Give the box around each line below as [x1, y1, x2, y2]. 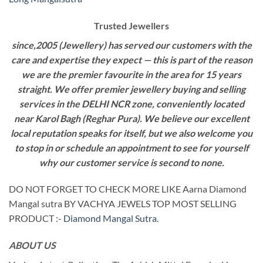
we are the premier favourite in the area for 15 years [22, 68, 241, 80]
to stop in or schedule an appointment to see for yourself [14, 141, 249, 153]
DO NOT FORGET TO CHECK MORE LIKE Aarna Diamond [9, 183, 247, 195]
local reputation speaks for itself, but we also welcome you [11, 127, 252, 139]
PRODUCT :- [9, 213, 63, 224]
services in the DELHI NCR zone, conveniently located [19, 97, 244, 109]
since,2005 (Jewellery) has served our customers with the [11, 39, 252, 50]
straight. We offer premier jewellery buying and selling [18, 83, 245, 95]
